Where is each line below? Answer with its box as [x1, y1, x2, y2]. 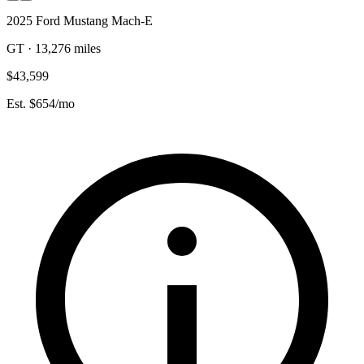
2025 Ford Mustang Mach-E [6, 13, 153, 28]
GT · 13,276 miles [6, 41, 101, 55]
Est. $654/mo [6, 96, 75, 110]
